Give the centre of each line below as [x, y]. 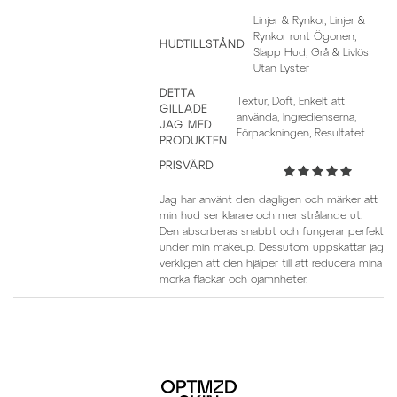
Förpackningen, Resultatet [301, 133]
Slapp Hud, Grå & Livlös [311, 52]
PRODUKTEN [194, 141]
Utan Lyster [281, 68]
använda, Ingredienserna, [296, 117]
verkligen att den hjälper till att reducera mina [271, 263]
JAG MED [186, 125]
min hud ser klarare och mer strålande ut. [261, 215]
